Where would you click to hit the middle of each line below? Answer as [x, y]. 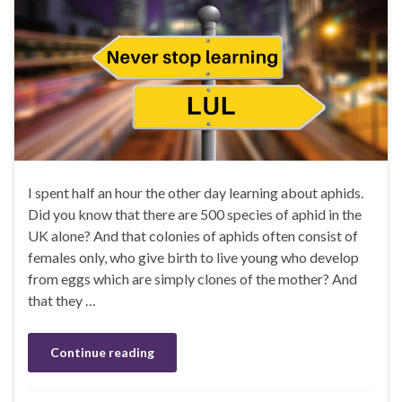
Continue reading [102, 353]
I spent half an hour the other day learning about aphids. [196, 193]
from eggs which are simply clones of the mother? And [192, 279]
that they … [62, 301]
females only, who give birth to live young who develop [193, 258]
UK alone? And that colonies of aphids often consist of [193, 236]
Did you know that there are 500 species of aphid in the [195, 214]
